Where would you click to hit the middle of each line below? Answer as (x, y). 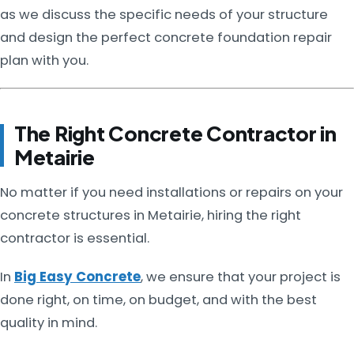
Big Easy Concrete (77, 277)
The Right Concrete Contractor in (175, 133)
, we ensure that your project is (241, 277)
